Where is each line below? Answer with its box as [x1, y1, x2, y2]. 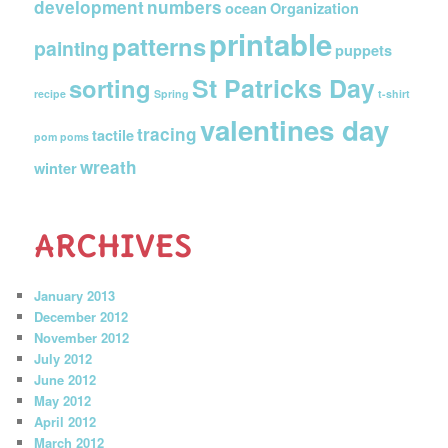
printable [209, 22, 333, 65]
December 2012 [34, 307, 129, 327]
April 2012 [34, 412, 97, 432]
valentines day [200, 109, 390, 150]
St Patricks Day [192, 69, 376, 106]
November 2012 [34, 328, 130, 348]
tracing [137, 121, 198, 146]
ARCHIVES [34, 226, 193, 266]
